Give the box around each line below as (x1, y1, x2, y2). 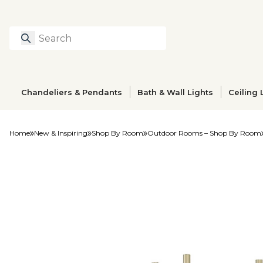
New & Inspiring (34, 129, 87, 137)
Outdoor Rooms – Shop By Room (147, 129, 261, 137)
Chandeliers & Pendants (21, 87, 123, 97)
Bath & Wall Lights (137, 87, 214, 97)
